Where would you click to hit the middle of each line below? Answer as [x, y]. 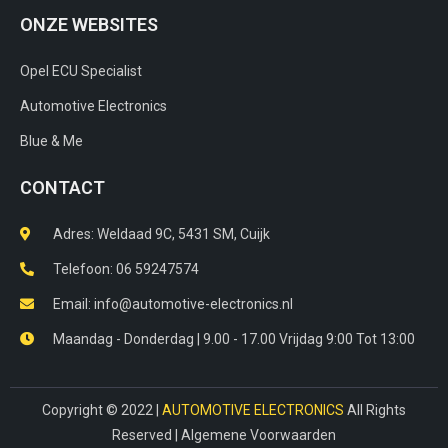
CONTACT [62, 187]
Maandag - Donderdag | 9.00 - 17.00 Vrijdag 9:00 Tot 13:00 [233, 338]
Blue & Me [51, 140]
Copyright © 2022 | [102, 409]
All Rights [375, 409]
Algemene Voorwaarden [258, 434]
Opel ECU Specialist [81, 70]
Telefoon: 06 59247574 [125, 268]
